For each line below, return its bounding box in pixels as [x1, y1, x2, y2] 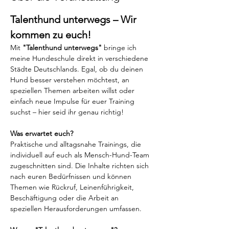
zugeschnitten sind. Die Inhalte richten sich [10, 161, 151, 170]
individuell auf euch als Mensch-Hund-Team [10, 150, 151, 159]
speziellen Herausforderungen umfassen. [10, 203, 142, 213]
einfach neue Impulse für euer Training [10, 96, 136, 106]
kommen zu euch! [10, 28, 91, 41]
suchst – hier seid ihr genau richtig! [10, 107, 124, 117]
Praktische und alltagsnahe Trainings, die [10, 139, 143, 149]
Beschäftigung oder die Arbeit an [10, 193, 121, 202]
